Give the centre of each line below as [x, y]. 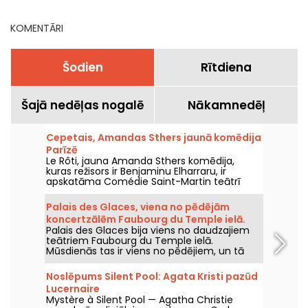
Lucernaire [73, 288]
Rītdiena [226, 67]
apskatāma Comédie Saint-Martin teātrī [143, 181]
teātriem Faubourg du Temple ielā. [130, 240]
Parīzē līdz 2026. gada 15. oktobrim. [128, 191]
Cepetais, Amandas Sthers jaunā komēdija [154, 137]
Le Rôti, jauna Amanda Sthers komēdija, [140, 161]
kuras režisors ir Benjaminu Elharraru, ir [136, 171]
